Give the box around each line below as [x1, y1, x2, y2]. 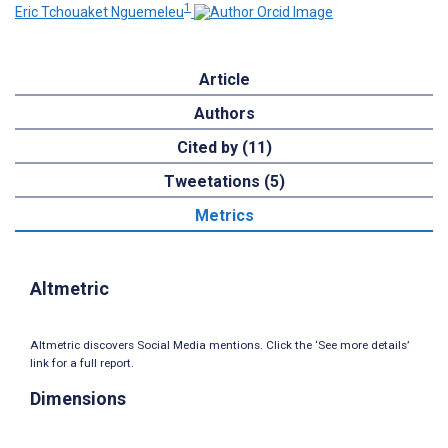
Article [198, 70, 250, 90]
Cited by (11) [176, 138, 272, 158]
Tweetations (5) [163, 172, 285, 192]
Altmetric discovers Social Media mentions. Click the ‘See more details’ [30, 338, 409, 353]
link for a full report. [30, 356, 134, 371]
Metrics [194, 206, 254, 226]
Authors [193, 104, 255, 124]
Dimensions [30, 388, 126, 409]
